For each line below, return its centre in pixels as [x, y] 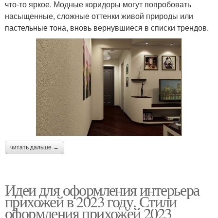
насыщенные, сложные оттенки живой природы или [99, 16]
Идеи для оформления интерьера [102, 189]
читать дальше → [35, 147]
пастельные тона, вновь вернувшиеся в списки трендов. [107, 27]
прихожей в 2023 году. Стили [91, 201]
